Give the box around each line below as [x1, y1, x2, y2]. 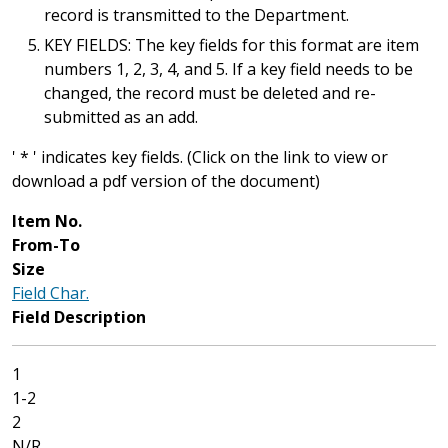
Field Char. [12, 282, 89, 304]
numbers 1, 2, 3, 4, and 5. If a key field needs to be [44, 58, 413, 80]
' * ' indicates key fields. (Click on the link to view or [12, 146, 388, 168]
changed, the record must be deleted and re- [44, 82, 376, 104]
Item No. [12, 210, 82, 232]
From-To [12, 234, 80, 256]
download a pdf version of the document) [12, 170, 320, 192]
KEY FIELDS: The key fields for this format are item [44, 34, 419, 56]
